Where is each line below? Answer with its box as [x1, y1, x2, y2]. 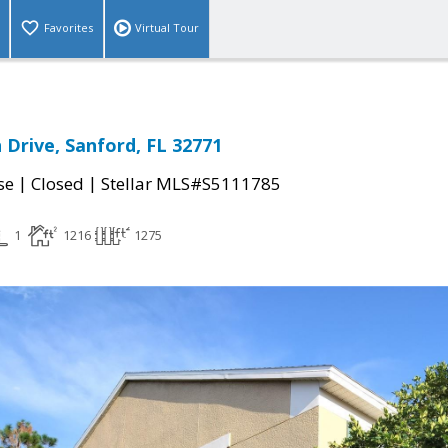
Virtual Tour [135, 20, 199, 36]
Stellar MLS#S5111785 [101, 172, 281, 196]
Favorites [44, 20, 93, 36]
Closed [31, 172, 84, 196]
